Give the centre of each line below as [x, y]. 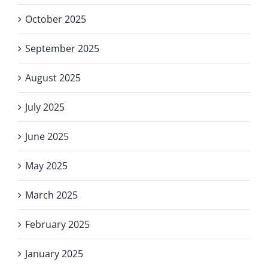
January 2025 [54, 253]
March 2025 [51, 195]
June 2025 [47, 136]
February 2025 [57, 224]
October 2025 [56, 19]
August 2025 [53, 77]
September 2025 [62, 48]
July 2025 [45, 107]
